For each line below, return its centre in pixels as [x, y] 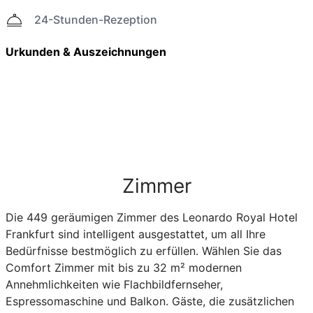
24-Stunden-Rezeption [95, 19]
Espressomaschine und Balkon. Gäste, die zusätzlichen [150, 301]
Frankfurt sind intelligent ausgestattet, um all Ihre [135, 234]
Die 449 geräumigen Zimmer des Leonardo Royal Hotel [151, 217]
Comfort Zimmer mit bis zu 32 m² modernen [123, 267]
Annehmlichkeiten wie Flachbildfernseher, [114, 284]
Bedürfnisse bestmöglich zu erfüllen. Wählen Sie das [143, 250]
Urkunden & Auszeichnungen [86, 51]
